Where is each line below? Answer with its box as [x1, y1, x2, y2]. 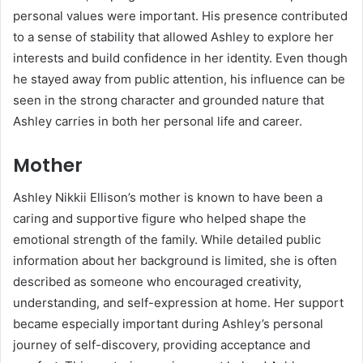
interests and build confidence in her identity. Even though [13, 49, 348, 66]
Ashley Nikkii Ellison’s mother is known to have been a [13, 190, 322, 206]
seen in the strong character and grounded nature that [13, 92, 324, 108]
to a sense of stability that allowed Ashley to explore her [13, 28, 334, 45]
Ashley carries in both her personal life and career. [13, 113, 302, 129]
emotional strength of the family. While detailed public [13, 232, 321, 248]
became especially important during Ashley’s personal [13, 316, 323, 332]
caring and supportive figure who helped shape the [13, 211, 306, 227]
